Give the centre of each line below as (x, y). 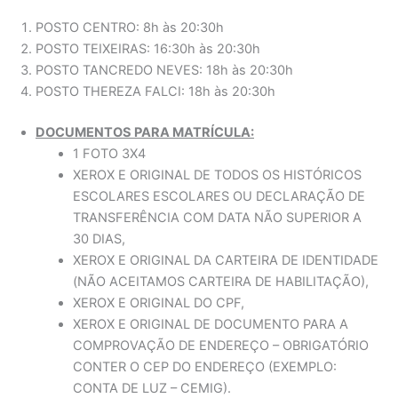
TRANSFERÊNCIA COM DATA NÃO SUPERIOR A (217, 217)
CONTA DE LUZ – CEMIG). (151, 388)
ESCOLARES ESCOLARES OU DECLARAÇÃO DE (219, 196)
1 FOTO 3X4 (109, 153)
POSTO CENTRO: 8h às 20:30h (130, 28)
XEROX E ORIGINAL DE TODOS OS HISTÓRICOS (217, 175)
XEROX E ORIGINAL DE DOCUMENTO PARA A (210, 324)
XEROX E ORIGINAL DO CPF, (158, 302)
